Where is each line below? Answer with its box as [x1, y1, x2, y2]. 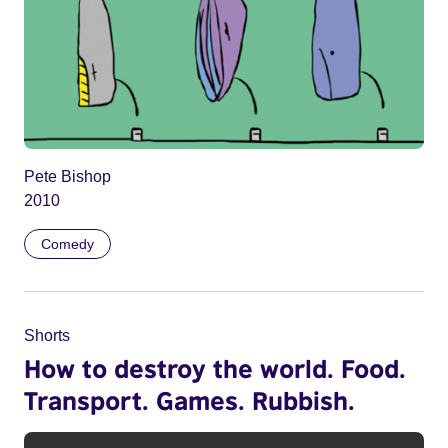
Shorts [24, 326, 70, 344]
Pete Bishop [24, 167, 111, 185]
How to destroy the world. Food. [24, 352, 406, 383]
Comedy [41, 235, 94, 252]
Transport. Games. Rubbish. [24, 384, 355, 415]
